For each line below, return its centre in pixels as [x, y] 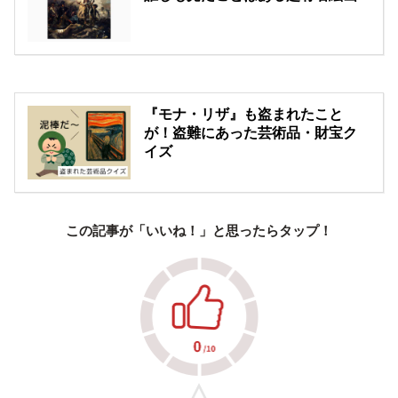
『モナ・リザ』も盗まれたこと [244, 115]
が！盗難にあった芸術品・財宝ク [251, 133]
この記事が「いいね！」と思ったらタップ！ [199, 231]
